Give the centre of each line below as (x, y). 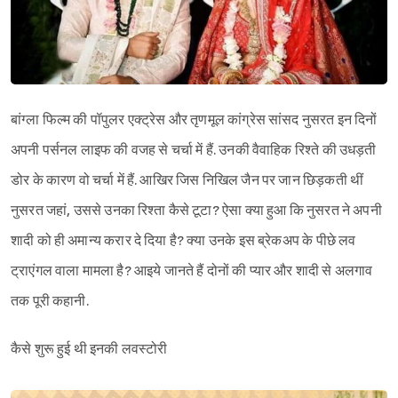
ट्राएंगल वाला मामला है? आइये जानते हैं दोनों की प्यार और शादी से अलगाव (192, 272)
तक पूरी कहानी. (50, 302)
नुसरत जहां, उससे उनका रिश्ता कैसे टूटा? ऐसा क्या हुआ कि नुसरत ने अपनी (196, 211)
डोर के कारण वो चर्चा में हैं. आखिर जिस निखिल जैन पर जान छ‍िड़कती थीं (187, 181)
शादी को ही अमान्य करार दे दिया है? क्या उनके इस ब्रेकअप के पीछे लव (183, 242)
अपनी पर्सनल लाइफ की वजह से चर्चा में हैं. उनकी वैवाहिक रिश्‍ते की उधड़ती (194, 151)
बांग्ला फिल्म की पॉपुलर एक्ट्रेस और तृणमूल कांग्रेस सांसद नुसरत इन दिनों (194, 121)
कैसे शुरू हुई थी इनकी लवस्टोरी (89, 350)
